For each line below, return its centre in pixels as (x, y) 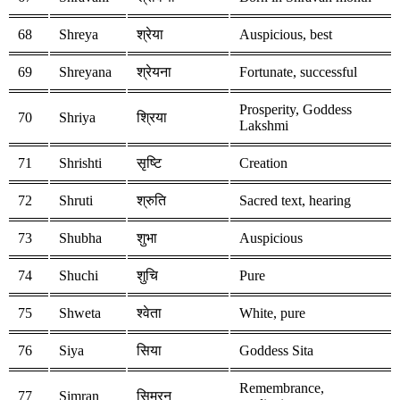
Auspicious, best (286, 35)
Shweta (80, 313)
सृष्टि (149, 163)
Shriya (77, 118)
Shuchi (79, 276)
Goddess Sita (276, 351)
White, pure (272, 313)
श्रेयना (154, 72)
